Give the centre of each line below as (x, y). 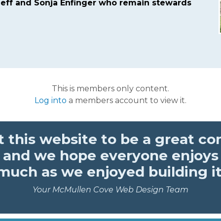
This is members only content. (110, 88)
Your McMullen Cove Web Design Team (110, 189)
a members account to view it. (127, 100)
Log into (51, 100)
